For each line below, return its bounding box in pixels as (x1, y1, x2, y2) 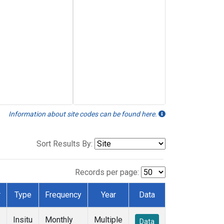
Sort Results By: (36, 139, 92, 149)
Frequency (45, 190, 81, 200)
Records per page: (75, 167, 139, 177)
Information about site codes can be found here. (8, 110, 158, 118)
